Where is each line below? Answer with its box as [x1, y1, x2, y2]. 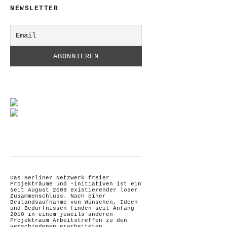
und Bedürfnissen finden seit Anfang [10, 205, 134, 211]
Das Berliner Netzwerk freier [10, 174, 109, 181]
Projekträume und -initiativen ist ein [10, 180, 141, 187]
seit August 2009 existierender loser [10, 186, 138, 193]
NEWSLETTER [10, 4, 58, 12]
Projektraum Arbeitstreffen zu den [10, 217, 127, 223]
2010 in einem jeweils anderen [10, 211, 113, 217]
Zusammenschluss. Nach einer [10, 193, 106, 199]
